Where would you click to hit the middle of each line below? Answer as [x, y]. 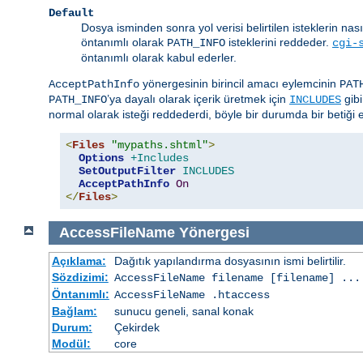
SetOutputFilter [127, 171]
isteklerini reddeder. [279, 43]
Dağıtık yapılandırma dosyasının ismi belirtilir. [230, 261]
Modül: [71, 343]
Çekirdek [137, 327]
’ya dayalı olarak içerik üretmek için [198, 99]
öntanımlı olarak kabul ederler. [159, 58]
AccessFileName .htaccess [192, 295]
